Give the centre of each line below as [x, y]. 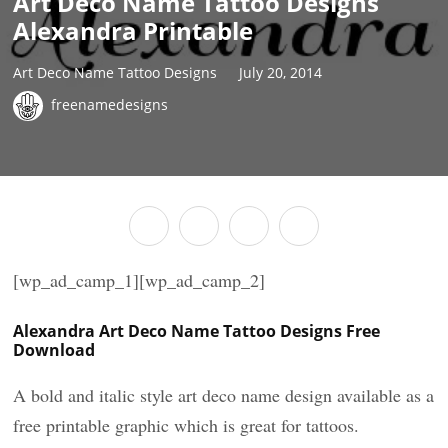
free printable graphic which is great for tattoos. [186, 425]
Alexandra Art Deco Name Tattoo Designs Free [197, 331]
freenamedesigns [110, 104]
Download [54, 350]
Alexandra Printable [133, 30]
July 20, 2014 [281, 72]
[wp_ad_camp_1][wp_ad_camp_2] [139, 280]
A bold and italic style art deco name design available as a [224, 395]
